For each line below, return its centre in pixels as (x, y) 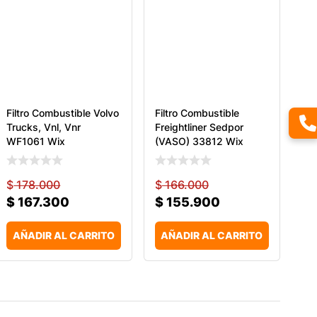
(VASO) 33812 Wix (199, 141)
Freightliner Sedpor (199, 127)
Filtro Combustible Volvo (63, 113)
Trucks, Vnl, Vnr (44, 127)
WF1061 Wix (36, 141)
